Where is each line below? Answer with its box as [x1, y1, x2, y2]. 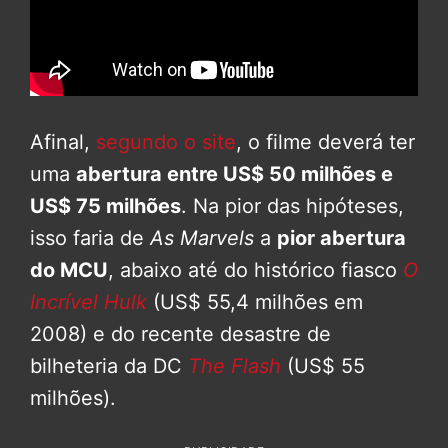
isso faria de [30, 225, 150, 250]
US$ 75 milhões [30, 193, 181, 218]
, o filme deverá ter [236, 129, 415, 154]
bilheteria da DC [30, 353, 188, 378]
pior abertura [277, 225, 406, 250]
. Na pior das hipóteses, [181, 193, 404, 218]
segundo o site [96, 129, 236, 154]
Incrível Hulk [30, 289, 147, 314]
